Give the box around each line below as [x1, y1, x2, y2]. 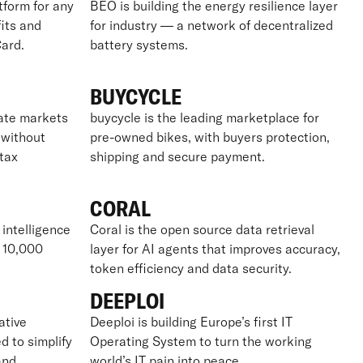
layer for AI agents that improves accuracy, [89, 240, 340, 257]
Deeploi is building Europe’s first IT [89, 313, 293, 330]
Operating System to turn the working [89, 332, 312, 349]
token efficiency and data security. [89, 259, 292, 276]
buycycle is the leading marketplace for [89, 109, 319, 126]
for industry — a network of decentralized [89, 16, 333, 33]
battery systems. [89, 36, 188, 53]
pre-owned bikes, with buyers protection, [89, 128, 330, 145]
